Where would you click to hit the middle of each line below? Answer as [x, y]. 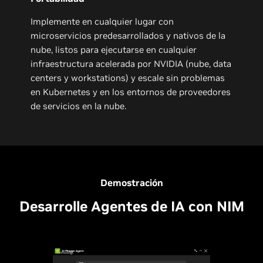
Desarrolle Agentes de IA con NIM [131, 206]
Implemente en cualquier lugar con [102, 21]
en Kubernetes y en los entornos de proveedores [131, 92]
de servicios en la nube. [80, 106]
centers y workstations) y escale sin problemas [128, 77]
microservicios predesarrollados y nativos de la [128, 35]
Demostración [131, 182]
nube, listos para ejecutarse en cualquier [114, 49]
